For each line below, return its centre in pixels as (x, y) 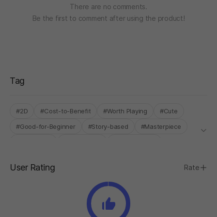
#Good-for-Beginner (46, 126)
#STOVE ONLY (134, 142)
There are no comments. (108, 6)
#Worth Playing (125, 111)
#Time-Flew (33, 142)
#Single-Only (82, 142)
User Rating (32, 167)
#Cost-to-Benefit (66, 111)
